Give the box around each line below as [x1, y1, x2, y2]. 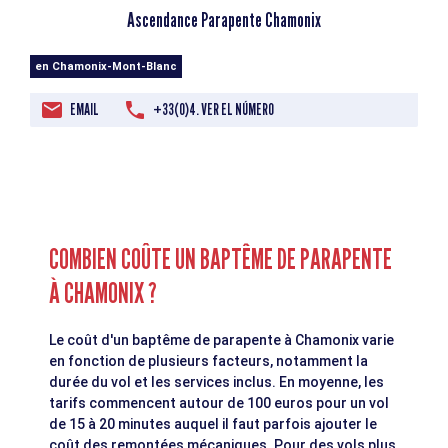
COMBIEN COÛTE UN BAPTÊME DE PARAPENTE [49, 242, 393, 277]
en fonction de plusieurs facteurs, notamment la [49, 353, 369, 370]
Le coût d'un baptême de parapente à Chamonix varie [49, 332, 395, 349]
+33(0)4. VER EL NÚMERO [153, 100, 274, 120]
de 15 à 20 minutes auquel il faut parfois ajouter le [49, 416, 378, 433]
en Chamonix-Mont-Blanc [35, 60, 177, 74]
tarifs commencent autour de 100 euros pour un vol [49, 395, 390, 412]
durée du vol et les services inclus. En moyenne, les [49, 374, 385, 391]
